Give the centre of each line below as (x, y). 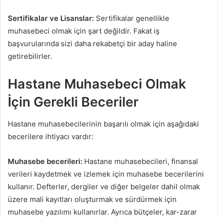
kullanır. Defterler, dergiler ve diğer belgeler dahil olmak (104, 186)
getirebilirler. (30, 56)
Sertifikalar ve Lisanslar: (51, 18)
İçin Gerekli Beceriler (73, 102)
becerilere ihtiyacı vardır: (51, 136)
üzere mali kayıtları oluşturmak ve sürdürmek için (92, 199)
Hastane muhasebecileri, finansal (140, 161)
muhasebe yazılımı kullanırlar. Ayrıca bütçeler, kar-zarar (102, 212)
